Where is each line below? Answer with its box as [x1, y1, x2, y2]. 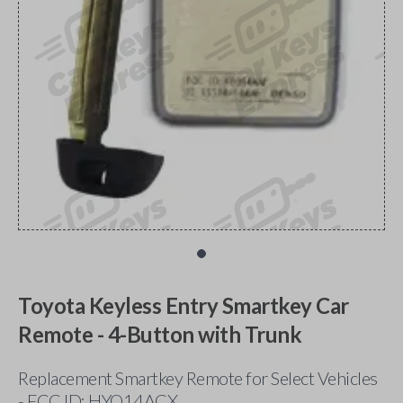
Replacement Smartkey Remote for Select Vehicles [18, 367, 378, 389]
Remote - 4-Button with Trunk [18, 321, 301, 347]
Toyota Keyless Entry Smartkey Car [18, 292, 349, 318]
